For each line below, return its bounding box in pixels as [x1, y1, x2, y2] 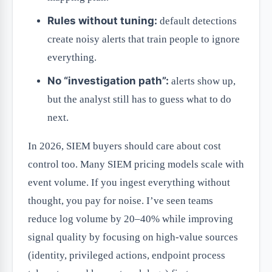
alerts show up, [169, 75, 236, 87]
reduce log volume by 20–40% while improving [28, 213, 233, 225]
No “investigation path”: [47, 75, 169, 87]
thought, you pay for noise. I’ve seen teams [28, 195, 213, 207]
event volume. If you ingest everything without [28, 177, 230, 189]
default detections [157, 15, 237, 27]
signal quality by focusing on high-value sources [28, 231, 238, 243]
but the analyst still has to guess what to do [47, 93, 231, 106]
